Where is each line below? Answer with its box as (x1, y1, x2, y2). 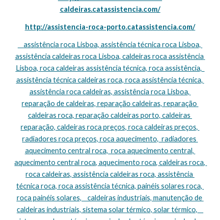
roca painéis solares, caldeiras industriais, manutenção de (16, 193, 202, 202)
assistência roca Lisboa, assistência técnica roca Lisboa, (18, 40, 24, 49)
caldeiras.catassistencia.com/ (59, 5, 161, 13)
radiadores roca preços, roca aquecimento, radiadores (22, 135, 196, 143)
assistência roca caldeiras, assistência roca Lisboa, (29, 87, 190, 96)
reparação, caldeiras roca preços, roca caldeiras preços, (21, 123, 198, 131)
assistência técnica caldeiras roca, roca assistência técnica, (16, 76, 203, 84)
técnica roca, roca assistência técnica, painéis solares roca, (16, 182, 202, 190)
